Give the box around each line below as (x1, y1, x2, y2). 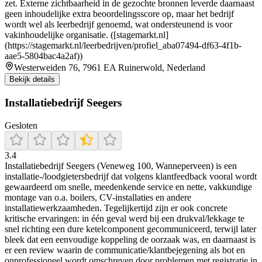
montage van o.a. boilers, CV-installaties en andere (5, 192, 191, 202)
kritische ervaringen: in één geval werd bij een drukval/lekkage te (5, 213, 244, 223)
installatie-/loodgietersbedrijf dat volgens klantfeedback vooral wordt (5, 171, 257, 181)
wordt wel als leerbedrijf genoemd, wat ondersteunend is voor (5, 19, 232, 30)
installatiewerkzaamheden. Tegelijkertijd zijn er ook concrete (5, 202, 227, 213)
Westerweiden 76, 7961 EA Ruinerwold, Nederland (14, 63, 205, 73)
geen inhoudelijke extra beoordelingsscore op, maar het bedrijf (5, 9, 234, 19)
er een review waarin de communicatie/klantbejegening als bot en (5, 244, 245, 255)
